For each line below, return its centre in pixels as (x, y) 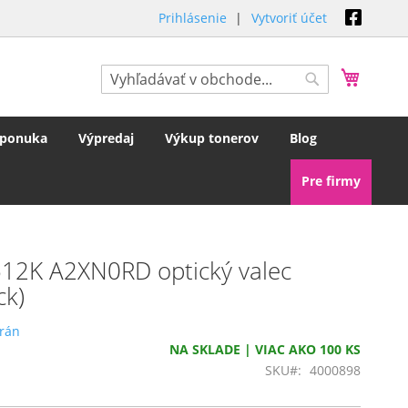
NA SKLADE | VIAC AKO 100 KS (265, 349)
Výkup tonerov (212, 138)
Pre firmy (331, 181)
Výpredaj (106, 138)
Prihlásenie (193, 18)
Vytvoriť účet (289, 18)
